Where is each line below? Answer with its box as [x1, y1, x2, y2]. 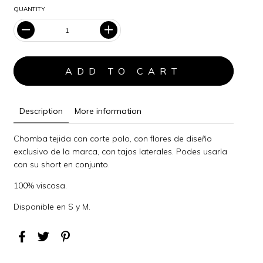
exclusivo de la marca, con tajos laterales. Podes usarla [14, 146, 228, 157]
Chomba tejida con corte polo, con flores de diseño [14, 133, 213, 144]
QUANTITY [14, 5, 46, 13]
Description [19, 105, 63, 116]
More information [75, 105, 142, 116]
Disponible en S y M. [14, 201, 91, 212]
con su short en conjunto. [14, 159, 110, 170]
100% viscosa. [14, 180, 68, 191]
